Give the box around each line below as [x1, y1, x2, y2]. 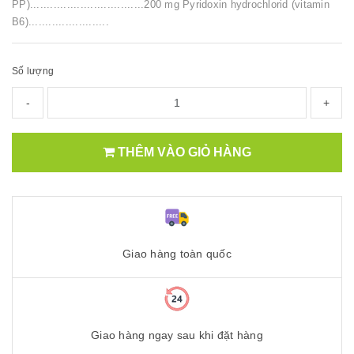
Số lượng [12, 66, 54, 77]
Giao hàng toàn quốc [122, 247, 232, 260]
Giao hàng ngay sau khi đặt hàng [91, 328, 263, 341]
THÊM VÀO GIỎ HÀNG [115, 145, 251, 159]
